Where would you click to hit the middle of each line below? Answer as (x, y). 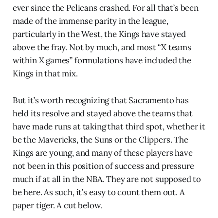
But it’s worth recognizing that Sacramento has (100, 100)
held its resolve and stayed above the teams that (102, 113)
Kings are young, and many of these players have (102, 153)
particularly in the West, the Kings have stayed (99, 34)
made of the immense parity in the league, (90, 21)
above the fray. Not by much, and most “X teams (102, 47)
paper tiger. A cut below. (57, 205)
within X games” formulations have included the (102, 60)
